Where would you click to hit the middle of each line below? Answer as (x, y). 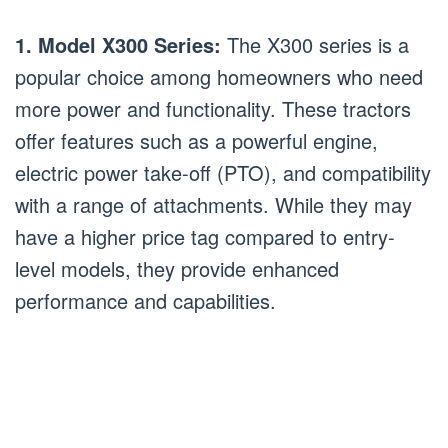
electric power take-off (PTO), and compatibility (223, 172)
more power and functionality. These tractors (213, 108)
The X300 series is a (315, 44)
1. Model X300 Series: (118, 44)
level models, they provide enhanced (177, 268)
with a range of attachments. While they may (213, 204)
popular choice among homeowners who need (219, 76)
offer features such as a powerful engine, (196, 140)
